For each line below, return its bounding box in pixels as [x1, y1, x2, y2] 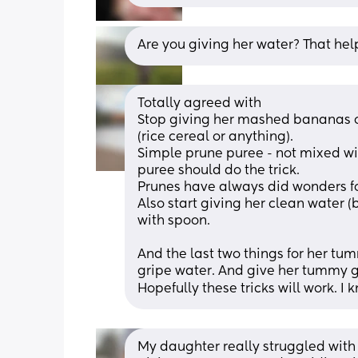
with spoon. [137, 214, 210, 228]
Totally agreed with [137, 97, 265, 110]
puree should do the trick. [137, 164, 303, 177]
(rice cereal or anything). [137, 130, 293, 144]
